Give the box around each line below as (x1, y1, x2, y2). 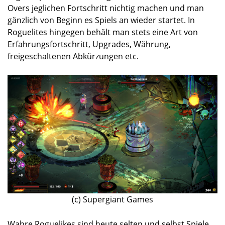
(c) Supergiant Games (72, 193, 153, 205)
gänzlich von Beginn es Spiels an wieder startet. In (8, 15, 195, 26)
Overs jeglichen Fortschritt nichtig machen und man (8, 3, 204, 14)
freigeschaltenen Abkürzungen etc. (8, 51, 139, 62)
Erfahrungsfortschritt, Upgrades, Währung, (8, 39, 171, 50)
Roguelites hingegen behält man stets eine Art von (8, 27, 198, 38)
